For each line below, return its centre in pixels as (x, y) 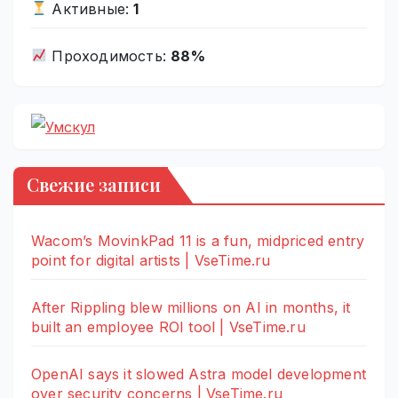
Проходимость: (109, 56)
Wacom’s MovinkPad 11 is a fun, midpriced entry (198, 241)
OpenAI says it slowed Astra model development (199, 374)
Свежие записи (94, 185)
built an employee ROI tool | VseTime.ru (168, 327)
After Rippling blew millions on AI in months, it (191, 308)
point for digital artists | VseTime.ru (151, 261)
